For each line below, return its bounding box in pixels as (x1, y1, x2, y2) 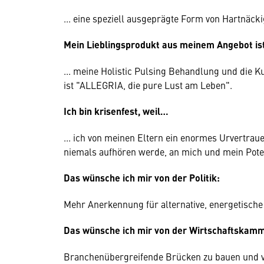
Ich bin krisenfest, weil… (64, 104, 169, 118)
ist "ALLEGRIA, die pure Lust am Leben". (64, 78, 232, 91)
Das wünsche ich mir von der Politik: (64, 171, 220, 184)
